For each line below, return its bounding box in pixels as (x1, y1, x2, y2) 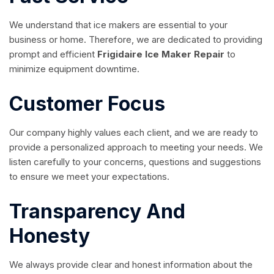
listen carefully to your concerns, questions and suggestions (9, 155, 261, 168)
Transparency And (9, 199, 185, 223)
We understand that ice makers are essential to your (9, 18, 228, 31)
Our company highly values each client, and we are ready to (9, 126, 258, 138)
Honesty (9, 223, 90, 248)
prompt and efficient (9, 48, 97, 60)
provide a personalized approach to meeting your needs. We (9, 141, 263, 153)
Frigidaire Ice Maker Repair (97, 48, 227, 60)
